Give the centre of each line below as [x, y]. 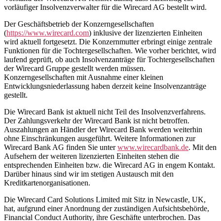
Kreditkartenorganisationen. [47, 183]
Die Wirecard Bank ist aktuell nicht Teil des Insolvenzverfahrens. [105, 111]
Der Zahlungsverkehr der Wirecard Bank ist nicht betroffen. [97, 120]
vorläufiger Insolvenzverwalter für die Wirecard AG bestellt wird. [105, 7]
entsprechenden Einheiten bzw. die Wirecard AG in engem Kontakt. [110, 165]
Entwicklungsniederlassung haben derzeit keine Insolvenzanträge [105, 86]
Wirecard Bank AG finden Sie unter [61, 147]
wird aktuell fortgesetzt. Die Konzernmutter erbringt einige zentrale [108, 41]
